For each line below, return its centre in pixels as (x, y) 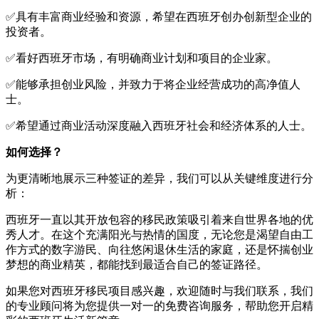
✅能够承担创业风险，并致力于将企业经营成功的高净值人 (153, 85)
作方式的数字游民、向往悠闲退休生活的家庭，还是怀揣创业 (159, 250)
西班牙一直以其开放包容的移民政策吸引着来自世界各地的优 (159, 220)
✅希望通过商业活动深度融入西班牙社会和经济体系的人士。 (159, 126)
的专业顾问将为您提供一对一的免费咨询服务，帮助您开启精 (159, 306)
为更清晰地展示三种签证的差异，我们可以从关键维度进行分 (159, 179)
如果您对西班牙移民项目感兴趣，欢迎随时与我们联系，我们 (159, 291)
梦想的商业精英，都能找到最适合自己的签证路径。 (137, 265)
